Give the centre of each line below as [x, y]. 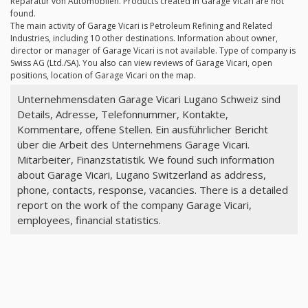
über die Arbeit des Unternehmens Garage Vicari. [133, 144]
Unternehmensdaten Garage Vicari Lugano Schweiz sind [148, 99]
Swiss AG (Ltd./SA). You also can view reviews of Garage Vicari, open [141, 63]
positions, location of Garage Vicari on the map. [103, 76]
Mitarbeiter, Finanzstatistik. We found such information [145, 159]
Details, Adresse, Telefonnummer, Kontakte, [122, 114]
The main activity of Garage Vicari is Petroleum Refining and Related [141, 26]
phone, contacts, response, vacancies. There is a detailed [152, 189]
